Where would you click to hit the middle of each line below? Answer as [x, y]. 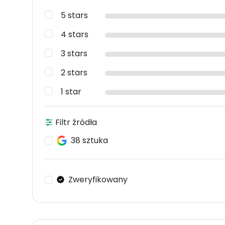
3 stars [74, 54]
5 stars [74, 16]
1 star [71, 92]
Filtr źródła [75, 123]
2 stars [74, 73]
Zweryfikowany [98, 179]
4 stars [75, 35]
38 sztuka [89, 141]
